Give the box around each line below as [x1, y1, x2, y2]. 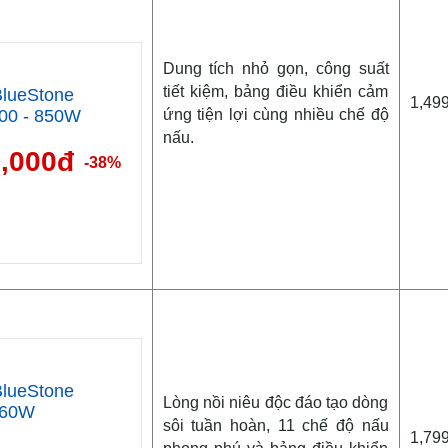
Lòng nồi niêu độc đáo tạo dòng [162, 393, 389, 411]
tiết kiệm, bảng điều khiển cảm [162, 82, 389, 100]
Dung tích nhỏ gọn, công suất [162, 59, 389, 77]
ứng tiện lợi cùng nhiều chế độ [162, 105, 389, 123]
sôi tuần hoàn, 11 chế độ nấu [162, 416, 389, 434]
